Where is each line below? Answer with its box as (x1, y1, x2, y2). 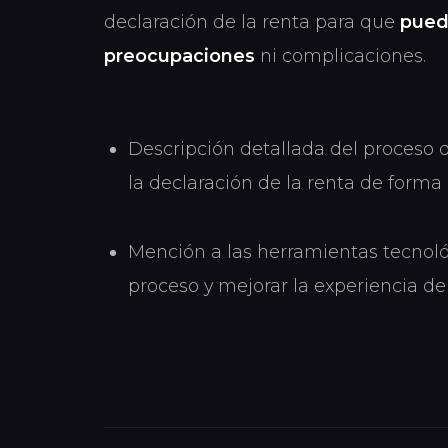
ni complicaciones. (255, 44, 426, 66)
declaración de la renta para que (104, 10, 400, 32)
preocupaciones (104, 44, 255, 66)
